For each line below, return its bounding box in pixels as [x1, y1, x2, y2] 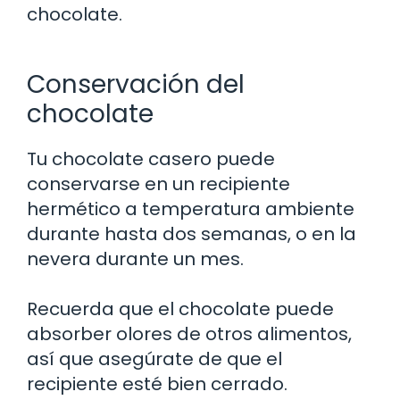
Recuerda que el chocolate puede [27, 296, 334, 321]
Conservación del [27, 66, 245, 102]
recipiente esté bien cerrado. [27, 371, 287, 396]
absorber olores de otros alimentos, [27, 321, 352, 346]
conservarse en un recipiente [27, 171, 290, 196]
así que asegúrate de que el [27, 346, 282, 371]
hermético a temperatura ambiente [27, 196, 354, 221]
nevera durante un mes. [27, 246, 244, 271]
